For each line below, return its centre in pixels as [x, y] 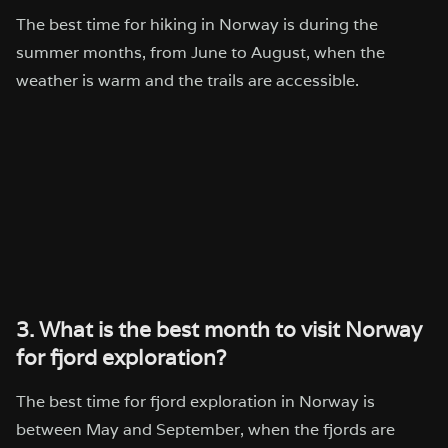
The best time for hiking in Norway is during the [197, 24]
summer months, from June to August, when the [200, 52]
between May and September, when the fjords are [205, 430]
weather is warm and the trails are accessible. [187, 80]
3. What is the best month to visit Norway [219, 330]
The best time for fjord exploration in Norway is [195, 402]
